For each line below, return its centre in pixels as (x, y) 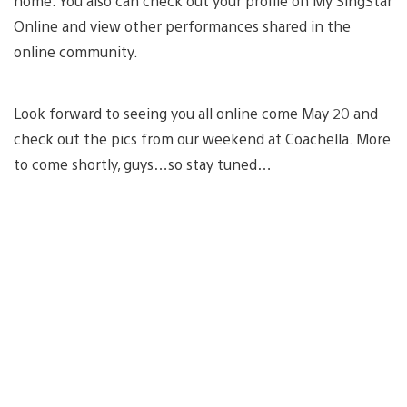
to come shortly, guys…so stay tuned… (143, 164)
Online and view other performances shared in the (182, 25)
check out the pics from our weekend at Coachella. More (202, 138)
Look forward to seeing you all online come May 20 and (196, 113)
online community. (76, 51)
